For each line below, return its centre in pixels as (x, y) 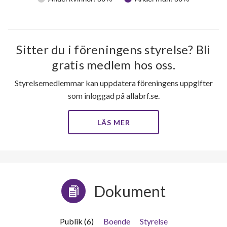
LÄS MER (113, 123)
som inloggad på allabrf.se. (113, 96)
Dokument (130, 191)
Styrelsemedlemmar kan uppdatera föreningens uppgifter (113, 83)
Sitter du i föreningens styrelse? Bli (113, 50)
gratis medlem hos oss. (113, 65)
